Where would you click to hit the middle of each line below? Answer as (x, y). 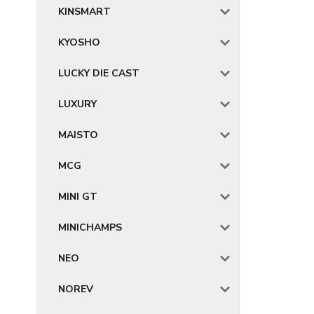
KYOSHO (79, 42)
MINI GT (78, 197)
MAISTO (78, 135)
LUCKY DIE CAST (99, 73)
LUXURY (77, 104)
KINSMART (84, 12)
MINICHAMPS (90, 227)
